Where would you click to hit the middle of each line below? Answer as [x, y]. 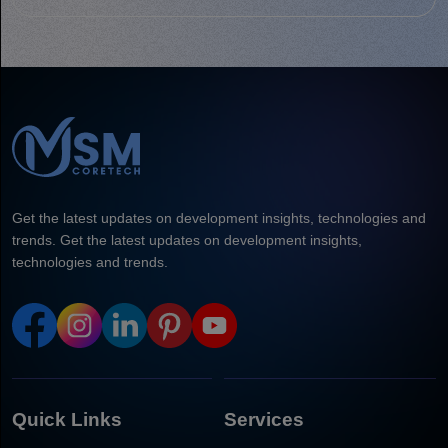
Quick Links [67, 419]
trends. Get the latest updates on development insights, [187, 239]
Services [264, 419]
